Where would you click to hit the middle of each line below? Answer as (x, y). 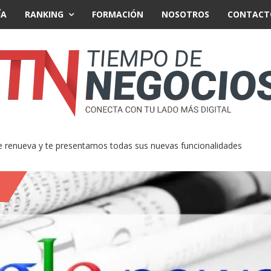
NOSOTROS (185, 14)
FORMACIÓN (118, 14)
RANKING (44, 14)
